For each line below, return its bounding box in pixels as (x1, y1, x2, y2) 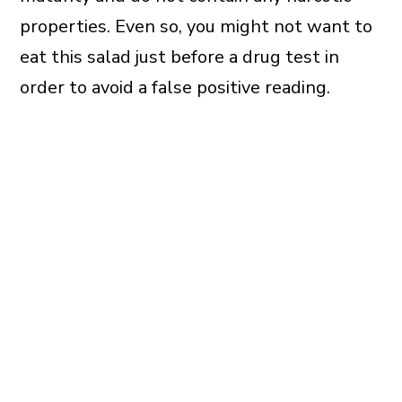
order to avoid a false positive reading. (19, 75, 330, 100)
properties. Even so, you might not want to (19, 14, 372, 39)
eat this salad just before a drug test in (19, 45, 339, 70)
